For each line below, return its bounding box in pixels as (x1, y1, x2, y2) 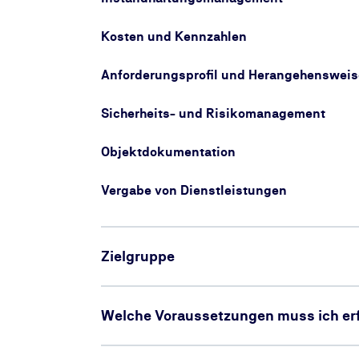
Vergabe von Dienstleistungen (101, 183, 287, 198)
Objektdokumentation (101, 144, 236, 159)
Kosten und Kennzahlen (101, 29, 247, 44)
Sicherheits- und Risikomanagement (101, 106, 325, 121)
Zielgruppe (101, 248, 175, 264)
